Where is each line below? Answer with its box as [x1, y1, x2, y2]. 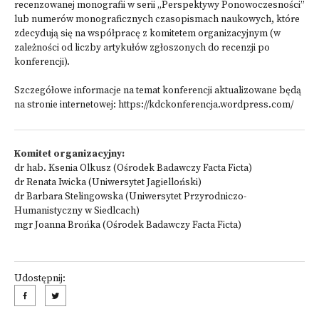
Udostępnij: [14, 273, 66, 285]
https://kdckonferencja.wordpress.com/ [116, 99, 293, 111]
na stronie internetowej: [14, 99, 116, 111]
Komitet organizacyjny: [14, 148, 125, 160]
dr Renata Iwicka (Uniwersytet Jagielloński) [14, 177, 202, 189]
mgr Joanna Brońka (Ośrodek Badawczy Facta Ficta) [14, 219, 241, 231]
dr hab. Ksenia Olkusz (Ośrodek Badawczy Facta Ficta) [14, 162, 252, 174]
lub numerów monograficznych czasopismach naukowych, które [14, 14, 300, 26]
